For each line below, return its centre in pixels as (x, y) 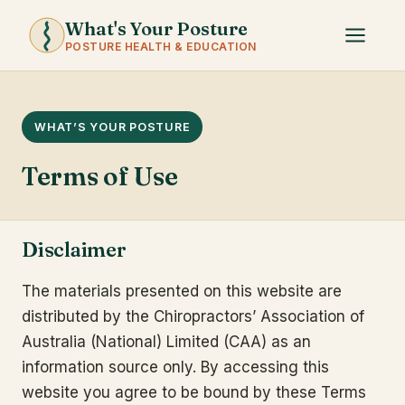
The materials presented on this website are (182, 291)
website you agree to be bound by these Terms (194, 392)
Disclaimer (74, 250)
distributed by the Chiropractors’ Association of (193, 316)
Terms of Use (100, 176)
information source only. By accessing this (175, 367)
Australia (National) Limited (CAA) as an (166, 342)
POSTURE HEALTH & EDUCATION (161, 47)
